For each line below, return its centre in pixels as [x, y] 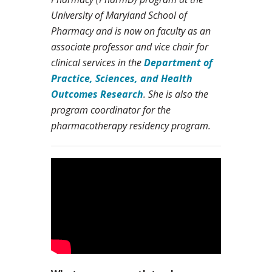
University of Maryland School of [119, 15]
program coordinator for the [111, 110]
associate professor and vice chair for [130, 47]
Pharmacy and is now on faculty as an [131, 31]
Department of [178, 63]
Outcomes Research [97, 94]
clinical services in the [97, 63]
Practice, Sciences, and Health [122, 79]
